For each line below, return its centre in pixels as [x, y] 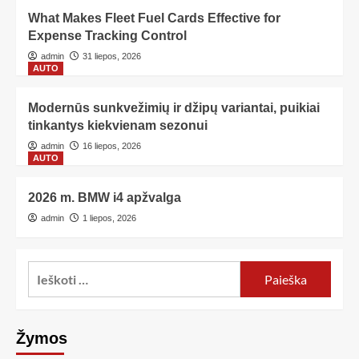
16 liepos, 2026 [112, 146]
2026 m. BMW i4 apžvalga [105, 198]
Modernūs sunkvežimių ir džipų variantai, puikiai [174, 108]
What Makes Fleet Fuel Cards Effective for [154, 18]
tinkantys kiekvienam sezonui [118, 126]
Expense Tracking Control [107, 36]
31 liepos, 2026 [112, 56]
